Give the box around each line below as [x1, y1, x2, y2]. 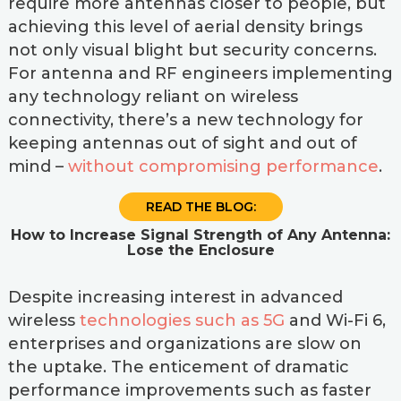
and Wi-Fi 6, [284, 311, 386, 330]
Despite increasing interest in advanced [7, 287, 343, 307]
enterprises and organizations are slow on [7, 334, 362, 354]
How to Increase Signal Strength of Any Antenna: [11, 226, 390, 243]
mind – [7, 157, 68, 176]
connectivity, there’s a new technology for [7, 110, 363, 130]
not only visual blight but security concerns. [7, 40, 377, 60]
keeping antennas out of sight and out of [7, 133, 357, 153]
